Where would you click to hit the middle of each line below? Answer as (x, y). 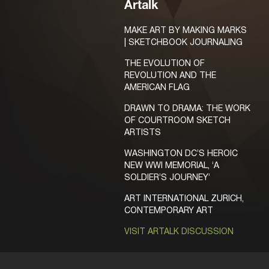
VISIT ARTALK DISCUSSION (179, 231)
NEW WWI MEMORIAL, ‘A (172, 165)
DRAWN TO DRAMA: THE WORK (187, 108)
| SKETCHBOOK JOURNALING (183, 42)
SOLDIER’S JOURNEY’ (167, 177)
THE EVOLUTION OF (165, 63)
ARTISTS (143, 132)
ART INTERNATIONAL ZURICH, (184, 198)
